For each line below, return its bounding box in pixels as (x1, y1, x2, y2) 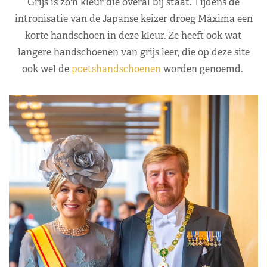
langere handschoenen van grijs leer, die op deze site (17, 46, 250, 59)
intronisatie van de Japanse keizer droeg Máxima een (14, 13, 253, 26)
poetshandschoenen (69, 63, 161, 76)
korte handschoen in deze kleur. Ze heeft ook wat (25, 29, 242, 42)
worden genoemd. (161, 63, 245, 76)
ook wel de (22, 63, 69, 76)
